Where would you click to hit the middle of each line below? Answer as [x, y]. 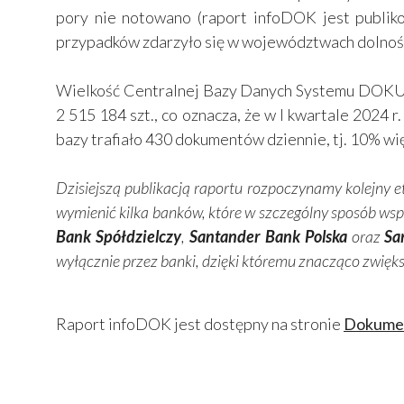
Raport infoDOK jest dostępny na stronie [200, 324]
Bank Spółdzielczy [119, 237]
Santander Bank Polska [268, 237]
